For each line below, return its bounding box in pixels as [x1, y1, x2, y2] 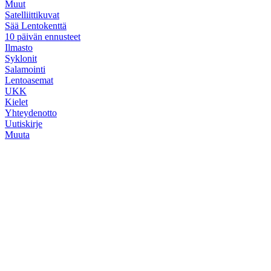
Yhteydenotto [5, 107, 57, 118]
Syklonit [5, 53, 37, 64]
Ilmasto [5, 42, 33, 53]
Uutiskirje [5, 118, 42, 129]
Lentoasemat [5, 74, 53, 85]
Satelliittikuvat [5, 9, 59, 20]
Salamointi [5, 64, 45, 74]
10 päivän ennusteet [5, 31, 80, 42]
